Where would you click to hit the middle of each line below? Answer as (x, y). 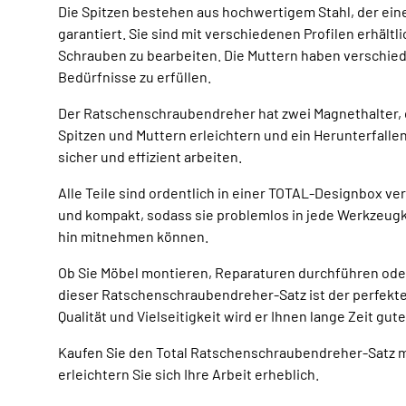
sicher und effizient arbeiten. (150, 157)
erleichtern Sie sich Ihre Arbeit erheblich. (188, 374)
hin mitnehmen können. (133, 237)
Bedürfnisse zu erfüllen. (135, 77)
